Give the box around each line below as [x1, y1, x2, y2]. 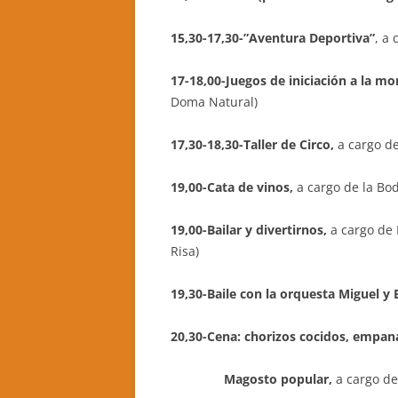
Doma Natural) [171, 93, 258, 110]
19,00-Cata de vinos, [171, 179, 293, 195]
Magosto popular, [171, 370, 336, 387]
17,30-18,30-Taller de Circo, [171, 136, 334, 153]
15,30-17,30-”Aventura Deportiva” [171, 29, 375, 46]
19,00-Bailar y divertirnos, [171, 221, 330, 238]
